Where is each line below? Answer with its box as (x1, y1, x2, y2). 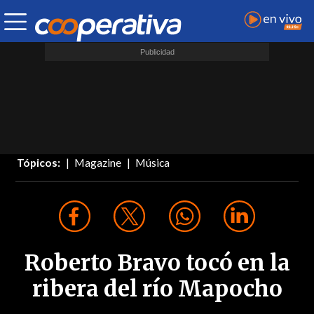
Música (135, 156, 170, 170)
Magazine (74, 156, 122, 170)
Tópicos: (17, 156, 61, 170)
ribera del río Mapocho (32, 275, 282, 303)
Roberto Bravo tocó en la (24, 249, 290, 278)
